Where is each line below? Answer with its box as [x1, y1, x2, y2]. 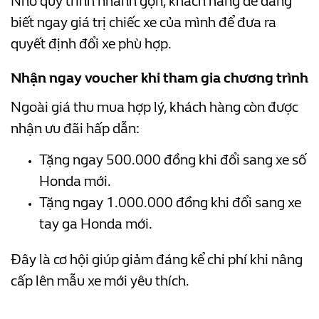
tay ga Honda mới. [39, 216, 152, 233]
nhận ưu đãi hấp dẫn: [11, 120, 140, 137]
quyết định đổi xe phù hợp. [11, 36, 172, 53]
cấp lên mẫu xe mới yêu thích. [11, 273, 189, 290]
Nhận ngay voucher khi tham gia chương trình [11, 70, 308, 87]
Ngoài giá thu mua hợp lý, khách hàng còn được [11, 99, 298, 116]
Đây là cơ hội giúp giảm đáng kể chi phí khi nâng [11, 251, 303, 268]
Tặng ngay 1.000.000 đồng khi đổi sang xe [39, 194, 301, 211]
